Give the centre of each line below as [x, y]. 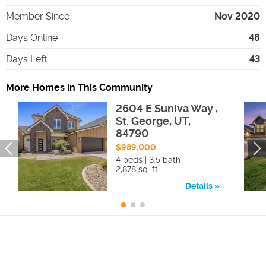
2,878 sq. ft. [137, 169]
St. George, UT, [153, 121]
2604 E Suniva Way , [167, 108]
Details [199, 186]
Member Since [38, 16]
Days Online [32, 37]
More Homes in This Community [79, 87]
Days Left [26, 59]
